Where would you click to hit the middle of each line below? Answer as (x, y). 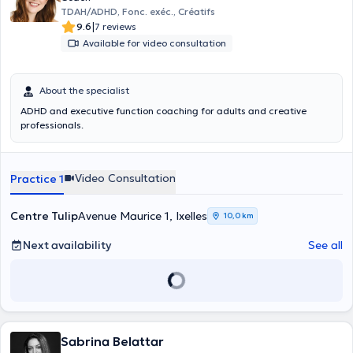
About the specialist (84, 90)
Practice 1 (37, 179)
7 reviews (115, 26)
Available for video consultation (154, 43)
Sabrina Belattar (112, 341)
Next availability (67, 245)
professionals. (52, 125)
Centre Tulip (44, 216)
